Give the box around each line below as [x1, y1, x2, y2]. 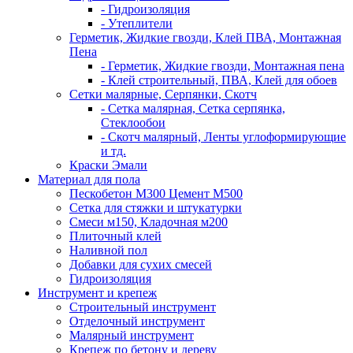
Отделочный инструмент [69, 314, 205, 328]
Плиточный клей [69, 229, 162, 243]
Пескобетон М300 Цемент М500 [69, 187, 243, 200]
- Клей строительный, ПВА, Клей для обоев [101, 73, 337, 87]
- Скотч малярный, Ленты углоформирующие [101, 130, 346, 143]
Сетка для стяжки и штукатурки [69, 201, 242, 214]
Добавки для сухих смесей [69, 258, 212, 271]
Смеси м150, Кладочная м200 [69, 215, 228, 229]
